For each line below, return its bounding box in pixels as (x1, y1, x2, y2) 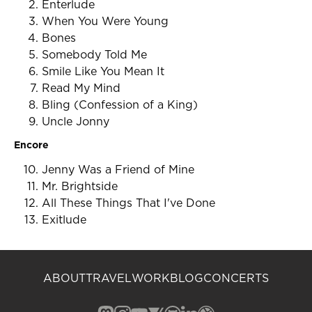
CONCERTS (203, 270, 269, 286)
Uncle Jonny (42, 114, 109, 129)
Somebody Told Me (42, 47, 147, 62)
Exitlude (42, 212, 86, 227)
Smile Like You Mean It (42, 63, 164, 79)
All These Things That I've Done (42, 195, 215, 210)
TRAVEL (86, 270, 132, 286)
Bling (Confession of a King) (42, 97, 198, 112)
